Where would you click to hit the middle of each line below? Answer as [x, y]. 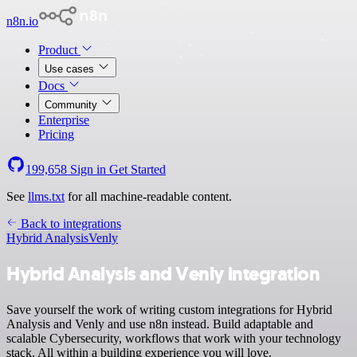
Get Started [137, 169]
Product [59, 50]
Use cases [71, 69]
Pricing [56, 134]
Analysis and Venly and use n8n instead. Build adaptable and [160, 324]
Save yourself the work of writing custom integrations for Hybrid [169, 309]
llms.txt [46, 196]
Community [73, 105]
